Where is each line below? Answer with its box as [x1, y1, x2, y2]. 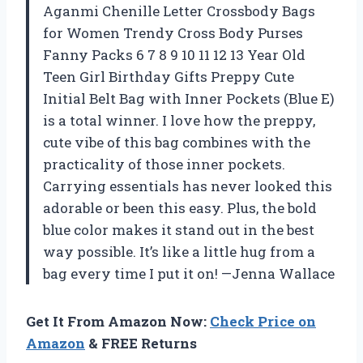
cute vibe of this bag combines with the [43, 132, 310, 152]
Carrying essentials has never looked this [43, 176, 332, 195]
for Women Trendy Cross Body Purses [43, 23, 303, 42]
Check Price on [210, 311, 316, 331]
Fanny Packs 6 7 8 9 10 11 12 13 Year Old [43, 45, 305, 64]
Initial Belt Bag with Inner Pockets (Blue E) [43, 88, 335, 108]
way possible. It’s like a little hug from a [43, 241, 315, 261]
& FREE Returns [85, 333, 197, 352]
